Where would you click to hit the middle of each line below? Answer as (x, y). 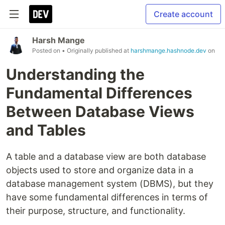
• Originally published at (96, 50)
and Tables (46, 130)
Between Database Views (100, 111)
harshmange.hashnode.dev (168, 50)
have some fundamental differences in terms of (107, 197)
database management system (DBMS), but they (110, 184)
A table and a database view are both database (106, 156)
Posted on (47, 50)
